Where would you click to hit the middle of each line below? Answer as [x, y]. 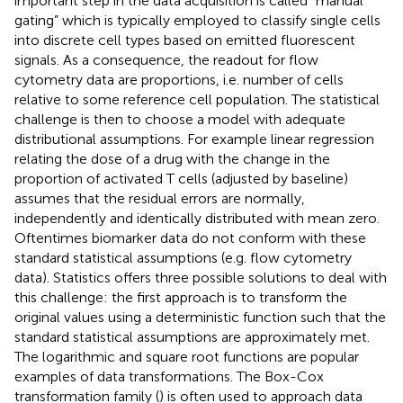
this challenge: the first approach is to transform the [181, 297]
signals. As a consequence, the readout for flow [166, 59]
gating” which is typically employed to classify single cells [197, 20]
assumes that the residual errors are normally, [160, 198]
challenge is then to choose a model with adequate [180, 119]
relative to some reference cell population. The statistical [197, 99]
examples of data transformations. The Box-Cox [169, 376]
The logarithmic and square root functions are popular [187, 356]
